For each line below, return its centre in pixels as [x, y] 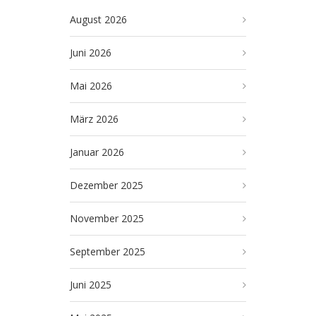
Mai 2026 [91, 86]
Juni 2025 [91, 285]
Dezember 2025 [107, 185]
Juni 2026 [91, 53]
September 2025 [108, 251]
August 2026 [98, 19]
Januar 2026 [97, 152]
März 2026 [94, 119]
